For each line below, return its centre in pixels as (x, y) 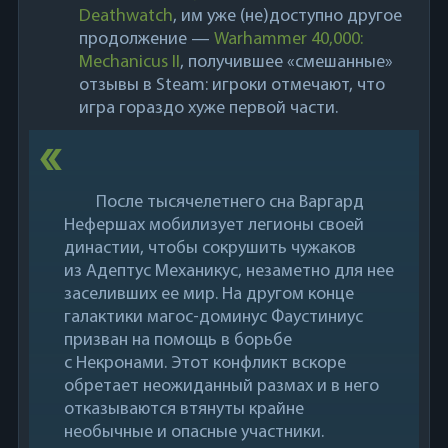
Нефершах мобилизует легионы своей (213, 225)
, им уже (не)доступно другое (287, 16)
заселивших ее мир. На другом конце (208, 294)
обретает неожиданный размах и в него (221, 386)
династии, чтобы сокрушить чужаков (209, 248)
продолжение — (146, 39)
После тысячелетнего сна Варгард (230, 202)
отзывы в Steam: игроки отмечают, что (231, 85)
